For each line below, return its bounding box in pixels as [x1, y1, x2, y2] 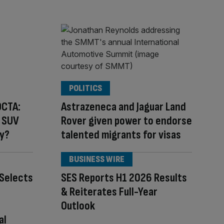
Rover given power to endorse [61, 113, 192, 128]
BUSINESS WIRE [69, 154, 124, 165]
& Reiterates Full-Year [61, 184, 157, 199]
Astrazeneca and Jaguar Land [61, 99, 186, 114]
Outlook [61, 198, 95, 213]
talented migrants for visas [61, 127, 181, 142]
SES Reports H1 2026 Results [61, 170, 187, 185]
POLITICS [69, 83, 102, 94]
